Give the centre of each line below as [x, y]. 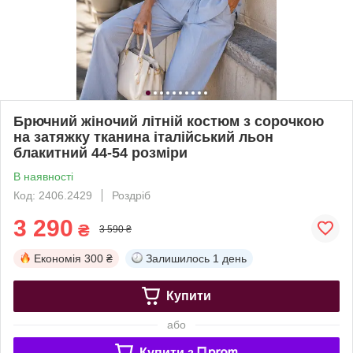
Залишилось [178, 258]
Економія [58, 258]
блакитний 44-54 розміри [100, 152]
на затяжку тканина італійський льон [143, 137]
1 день [230, 258]
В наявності [43, 176]
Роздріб [131, 195]
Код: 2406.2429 [53, 195]
